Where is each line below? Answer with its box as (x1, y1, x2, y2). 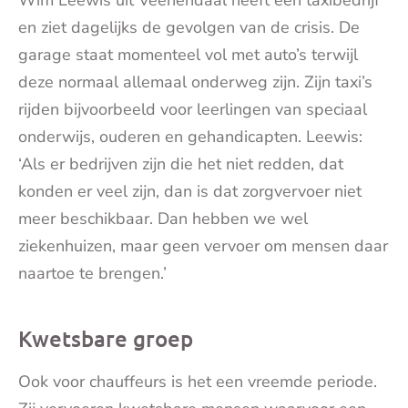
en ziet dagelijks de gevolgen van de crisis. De (18, 16, 360, 38)
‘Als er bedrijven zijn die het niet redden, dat (18, 153, 343, 175)
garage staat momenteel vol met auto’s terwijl (18, 44, 358, 66)
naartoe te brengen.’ (18, 262, 167, 284)
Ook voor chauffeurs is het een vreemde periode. (18, 371, 377, 393)
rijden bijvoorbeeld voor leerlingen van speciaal (18, 98, 367, 120)
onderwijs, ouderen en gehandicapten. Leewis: (18, 126, 362, 148)
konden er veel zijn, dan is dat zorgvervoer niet (18, 180, 362, 202)
